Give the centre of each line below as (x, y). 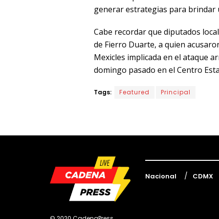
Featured (134, 92)
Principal (176, 92)
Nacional (161, 176)
